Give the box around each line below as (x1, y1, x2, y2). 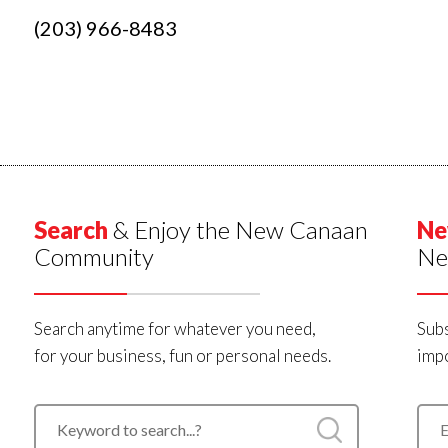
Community (33, 242, 154, 271)
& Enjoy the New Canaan (107, 215, 368, 244)
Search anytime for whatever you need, (33, 318, 316, 339)
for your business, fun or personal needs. (33, 345, 331, 366)
